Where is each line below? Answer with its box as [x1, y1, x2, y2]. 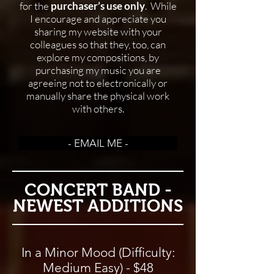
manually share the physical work [26, 89, 169, 102]
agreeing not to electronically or [28, 76, 168, 89]
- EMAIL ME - [67, 137, 128, 149]
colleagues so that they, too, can [30, 38, 166, 51]
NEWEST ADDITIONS [13, 196, 183, 215]
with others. [72, 102, 124, 115]
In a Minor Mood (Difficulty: [21, 245, 175, 260]
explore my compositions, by [37, 51, 159, 64]
